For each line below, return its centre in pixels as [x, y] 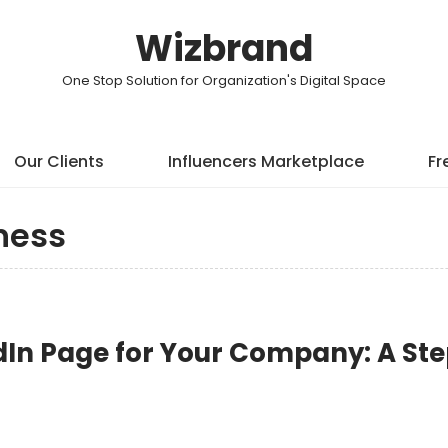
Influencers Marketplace [266, 161]
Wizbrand [224, 48]
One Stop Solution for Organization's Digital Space [224, 80]
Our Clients [59, 161]
